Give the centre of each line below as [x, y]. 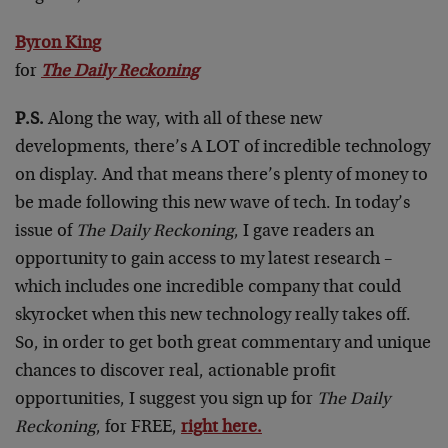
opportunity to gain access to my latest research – [203, 260]
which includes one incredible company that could [208, 288]
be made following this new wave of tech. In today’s [212, 204]
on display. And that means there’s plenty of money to [221, 176]
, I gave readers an [304, 232]
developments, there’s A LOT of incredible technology [222, 148]
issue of [45, 232]
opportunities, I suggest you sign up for [166, 400]
